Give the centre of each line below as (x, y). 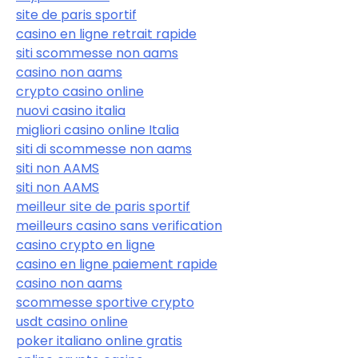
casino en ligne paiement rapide (117, 264)
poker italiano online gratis (99, 340)
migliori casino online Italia (97, 129)
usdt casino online (72, 321)
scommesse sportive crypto (105, 302)
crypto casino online (80, 91)
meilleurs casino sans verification (119, 225)
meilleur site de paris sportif (103, 206)
